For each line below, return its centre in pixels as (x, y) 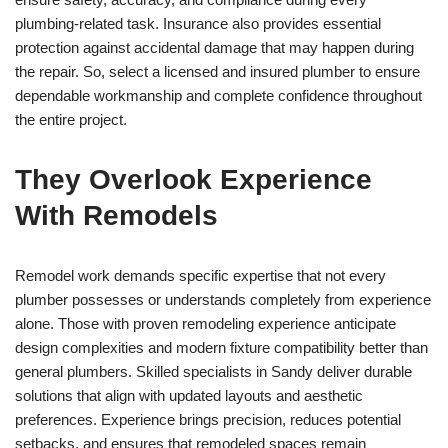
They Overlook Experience (193, 179)
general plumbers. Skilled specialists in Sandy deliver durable (213, 371)
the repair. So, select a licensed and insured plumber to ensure (217, 71)
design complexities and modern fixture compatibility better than (221, 347)
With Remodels (116, 215)
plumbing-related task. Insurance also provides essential (198, 23)
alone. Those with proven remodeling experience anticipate (205, 323)
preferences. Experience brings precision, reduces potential (208, 419)
